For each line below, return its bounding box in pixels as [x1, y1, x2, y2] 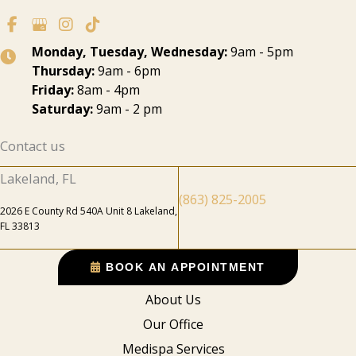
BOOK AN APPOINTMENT [106, 261, 265, 273]
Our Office [143, 315, 203, 333]
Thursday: [32, 61, 95, 79]
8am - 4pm [74, 80, 140, 99]
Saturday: [32, 99, 93, 118]
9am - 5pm [227, 42, 293, 60]
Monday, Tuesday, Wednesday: [32, 42, 227, 60]
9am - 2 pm [93, 99, 162, 118]
